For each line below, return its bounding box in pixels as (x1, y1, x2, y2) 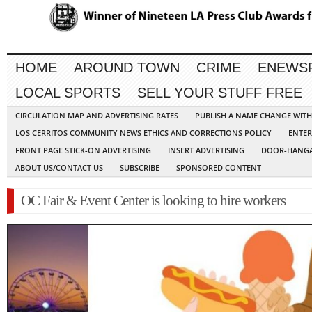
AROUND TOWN (74, 60, 180, 76)
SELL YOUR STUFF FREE (137, 85, 302, 101)
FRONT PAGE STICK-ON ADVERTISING (15, 145, 151, 156)
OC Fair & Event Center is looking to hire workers (21, 192, 286, 210)
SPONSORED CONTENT (176, 162, 261, 173)
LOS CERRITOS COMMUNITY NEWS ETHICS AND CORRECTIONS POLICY (15, 127, 272, 139)
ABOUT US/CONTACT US (15, 162, 103, 173)
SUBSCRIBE (120, 162, 159, 173)
